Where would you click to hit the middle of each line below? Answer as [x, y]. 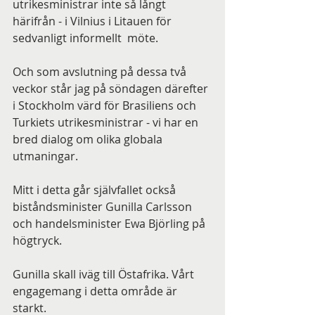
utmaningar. [45, 156]
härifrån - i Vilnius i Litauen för [94, 21]
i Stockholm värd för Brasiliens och [106, 105]
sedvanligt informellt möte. [85, 38]
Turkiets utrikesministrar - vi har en [107, 122]
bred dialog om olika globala [89, 139]
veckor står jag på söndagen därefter [112, 89]
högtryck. [37, 240]
